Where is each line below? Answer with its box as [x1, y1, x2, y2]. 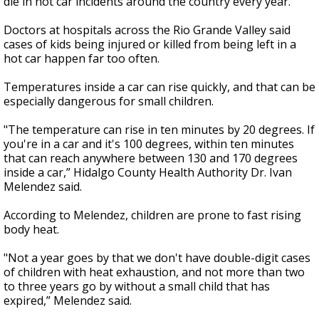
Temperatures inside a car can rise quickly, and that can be [4, 79, 315, 95]
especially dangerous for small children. [4, 93, 214, 110]
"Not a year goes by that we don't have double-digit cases [4, 250, 310, 266]
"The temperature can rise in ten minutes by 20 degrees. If [4, 122, 315, 138]
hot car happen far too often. [4, 51, 159, 67]
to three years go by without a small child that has [4, 278, 270, 295]
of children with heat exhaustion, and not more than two [4, 264, 305, 281]
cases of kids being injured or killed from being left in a [4, 36, 296, 53]
